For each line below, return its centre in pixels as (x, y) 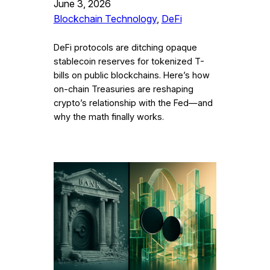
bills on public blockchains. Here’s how (131, 75)
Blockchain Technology (105, 19)
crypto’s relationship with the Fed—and (133, 103)
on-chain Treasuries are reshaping (123, 89)
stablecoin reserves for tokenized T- (129, 61)
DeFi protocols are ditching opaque (125, 48)
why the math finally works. (108, 117)
